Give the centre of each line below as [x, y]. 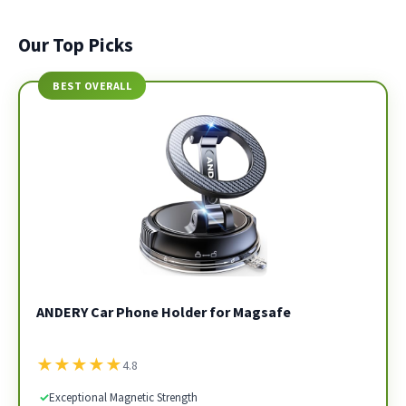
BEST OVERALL [92, 86]
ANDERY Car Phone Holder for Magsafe [163, 311]
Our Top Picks [76, 45]
